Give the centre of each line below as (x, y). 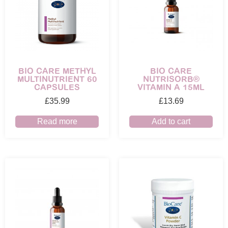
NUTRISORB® (171, 79)
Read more (57, 121)
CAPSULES (57, 87)
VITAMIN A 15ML (171, 87)
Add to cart (171, 121)
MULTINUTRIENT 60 (57, 79)
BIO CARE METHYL (57, 70)
